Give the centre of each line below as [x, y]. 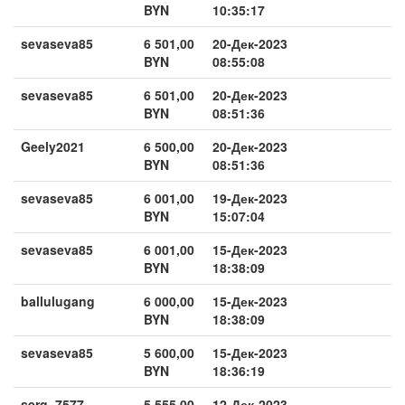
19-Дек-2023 [250, 198]
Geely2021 [53, 146]
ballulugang [58, 301]
